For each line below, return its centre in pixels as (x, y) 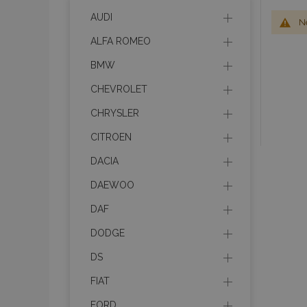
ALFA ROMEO (121, 41)
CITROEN (111, 137)
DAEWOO (112, 185)
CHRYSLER (115, 113)
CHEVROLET (119, 89)
